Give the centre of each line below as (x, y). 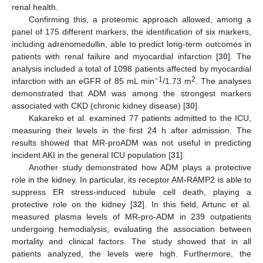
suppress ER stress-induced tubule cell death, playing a (131, 192)
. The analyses (223, 81)
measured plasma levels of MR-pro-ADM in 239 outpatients (131, 217)
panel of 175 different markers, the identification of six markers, (131, 32)
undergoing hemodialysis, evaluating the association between (131, 229)
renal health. (35, 7)
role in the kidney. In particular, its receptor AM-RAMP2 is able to (131, 180)
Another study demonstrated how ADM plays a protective (140, 168)
